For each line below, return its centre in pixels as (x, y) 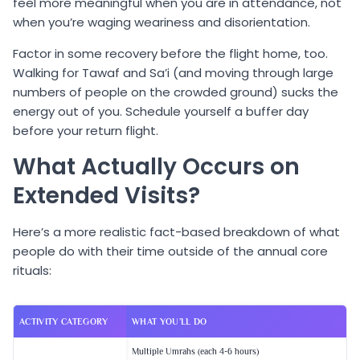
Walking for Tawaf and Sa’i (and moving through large (173, 72)
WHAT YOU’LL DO (170, 322)
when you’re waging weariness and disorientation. (162, 22)
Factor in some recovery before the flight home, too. (170, 53)
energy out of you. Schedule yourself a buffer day (161, 111)
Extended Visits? (106, 195)
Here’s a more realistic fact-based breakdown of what (176, 232)
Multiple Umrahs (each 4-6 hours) (195, 352)
